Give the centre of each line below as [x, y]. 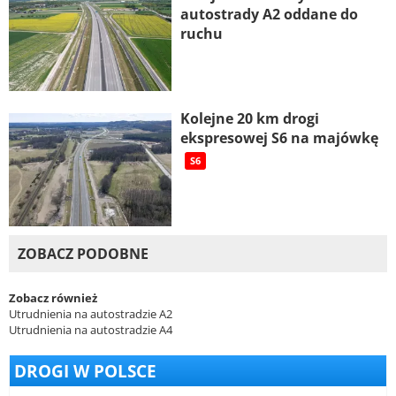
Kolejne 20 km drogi [249, 119]
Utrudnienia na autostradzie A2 [91, 314]
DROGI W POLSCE [85, 371]
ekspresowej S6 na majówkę [279, 138]
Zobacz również [53, 298]
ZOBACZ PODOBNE [83, 254]
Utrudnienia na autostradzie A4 [91, 330]
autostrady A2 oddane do [269, 14]
